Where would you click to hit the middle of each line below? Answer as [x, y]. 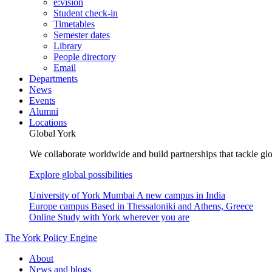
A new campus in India [181, 195]
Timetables [74, 24]
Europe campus [59, 206]
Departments [53, 79]
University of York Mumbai [82, 195]
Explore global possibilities [81, 175]
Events [42, 100]
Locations [48, 122]
